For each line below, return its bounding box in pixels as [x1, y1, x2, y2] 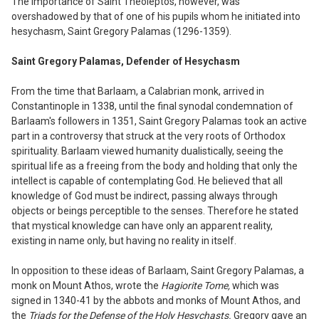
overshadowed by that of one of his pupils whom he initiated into [11, 10, 300, 22]
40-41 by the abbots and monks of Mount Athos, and [65, 294, 300, 306]
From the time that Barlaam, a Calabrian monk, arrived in [11, 85, 264, 97]
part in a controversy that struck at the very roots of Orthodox [11, 130, 286, 142]
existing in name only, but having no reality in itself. [11, 234, 236, 246]
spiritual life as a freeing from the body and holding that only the [11, 159, 298, 172]
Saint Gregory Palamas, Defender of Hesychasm [11, 55, 240, 67]
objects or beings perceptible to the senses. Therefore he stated [11, 204, 298, 216]
